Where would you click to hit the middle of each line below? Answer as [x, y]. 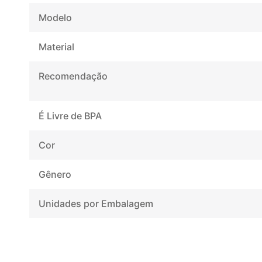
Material [56, 46]
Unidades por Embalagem [96, 203]
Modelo [55, 17]
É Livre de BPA [70, 116]
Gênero [55, 174]
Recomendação [73, 76]
